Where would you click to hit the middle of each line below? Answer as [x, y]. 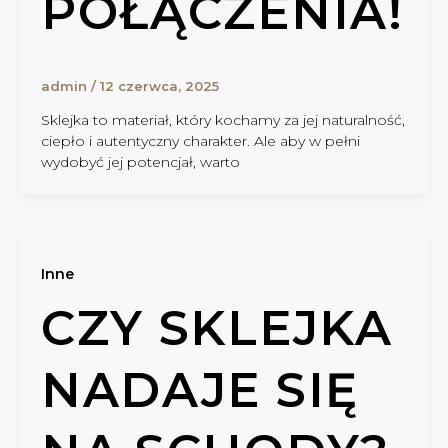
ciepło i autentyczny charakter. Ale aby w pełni [200, 141]
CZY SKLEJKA [216, 327]
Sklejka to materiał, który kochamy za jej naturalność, [222, 120]
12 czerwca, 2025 [159, 85]
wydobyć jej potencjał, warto [140, 162]
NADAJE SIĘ [199, 389]
